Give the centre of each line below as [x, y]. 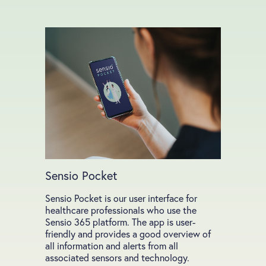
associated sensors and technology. [117, 258]
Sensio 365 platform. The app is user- [120, 222]
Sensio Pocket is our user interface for [121, 198]
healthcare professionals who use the [121, 210]
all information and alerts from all [112, 246]
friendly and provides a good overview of [128, 234]
